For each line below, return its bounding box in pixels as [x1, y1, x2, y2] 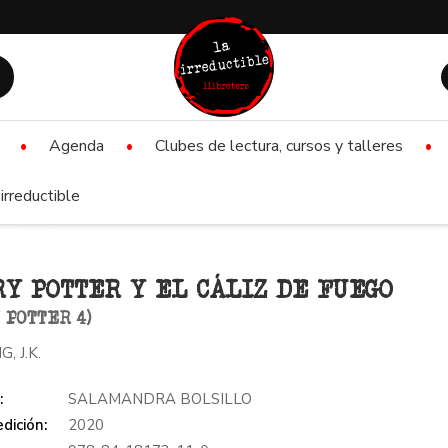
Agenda [49, 135, 104, 157]
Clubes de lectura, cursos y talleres [155, 135, 403, 157]
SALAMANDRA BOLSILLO [68, 388, 253, 409]
